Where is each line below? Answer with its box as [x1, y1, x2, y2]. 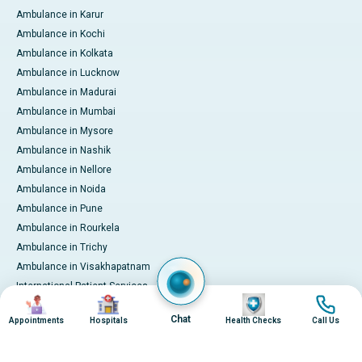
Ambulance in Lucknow [16, 67, 120, 79]
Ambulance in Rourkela [16, 222, 120, 234]
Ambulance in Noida [16, 183, 106, 196]
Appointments [8, 316, 64, 325]
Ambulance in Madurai [16, 86, 116, 99]
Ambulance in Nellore [16, 164, 112, 176]
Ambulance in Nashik [16, 145, 111, 157]
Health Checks [225, 316, 282, 325]
